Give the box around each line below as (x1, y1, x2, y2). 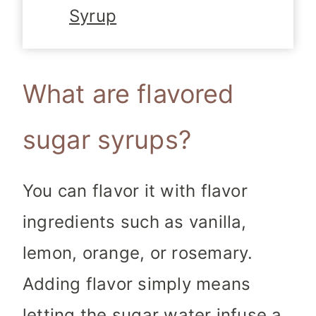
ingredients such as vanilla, (23, 212, 252, 233)
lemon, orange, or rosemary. (23, 243, 258, 264)
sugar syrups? (23, 124, 191, 156)
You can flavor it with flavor (23, 181, 248, 202)
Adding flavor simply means (23, 274, 251, 295)
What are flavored (23, 78, 234, 110)
